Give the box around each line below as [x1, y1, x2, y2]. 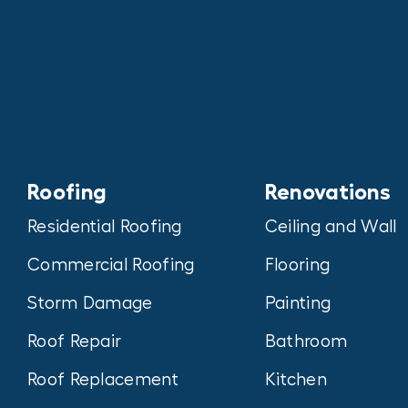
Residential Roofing [27, 218, 182, 237]
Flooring [264, 256, 331, 275]
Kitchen [264, 371, 327, 390]
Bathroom [264, 332, 348, 352]
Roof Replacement [27, 371, 178, 390]
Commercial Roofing [27, 256, 195, 275]
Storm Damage [27, 294, 153, 313]
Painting [264, 294, 331, 313]
